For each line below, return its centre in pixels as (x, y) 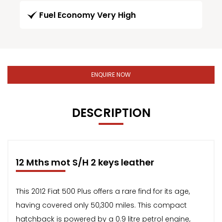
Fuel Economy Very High (87, 15)
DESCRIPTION (111, 112)
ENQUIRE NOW (111, 74)
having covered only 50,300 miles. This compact (101, 205)
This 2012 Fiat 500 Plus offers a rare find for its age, (103, 191)
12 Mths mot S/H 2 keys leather (85, 162)
